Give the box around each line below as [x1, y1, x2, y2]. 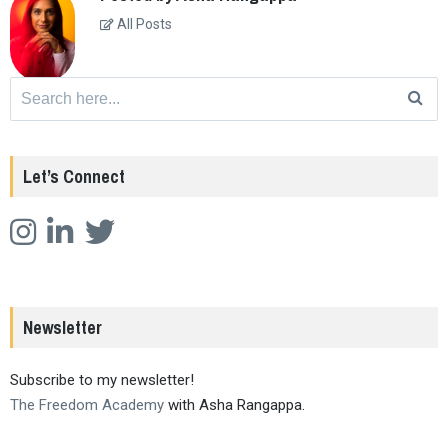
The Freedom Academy [10, 396, 164, 415]
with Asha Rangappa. [164, 396, 305, 415]
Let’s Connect [23, 164, 125, 190]
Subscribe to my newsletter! [10, 371, 194, 390]
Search [10, 40, 55, 57]
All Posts [114, 16, 172, 33]
